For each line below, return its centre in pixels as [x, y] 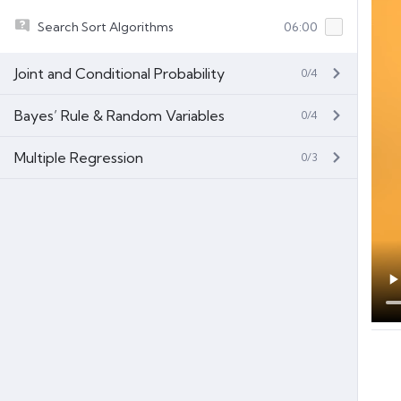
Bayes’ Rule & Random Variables [119, 115]
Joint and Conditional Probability [119, 73]
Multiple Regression [79, 157]
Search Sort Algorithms [106, 26]
